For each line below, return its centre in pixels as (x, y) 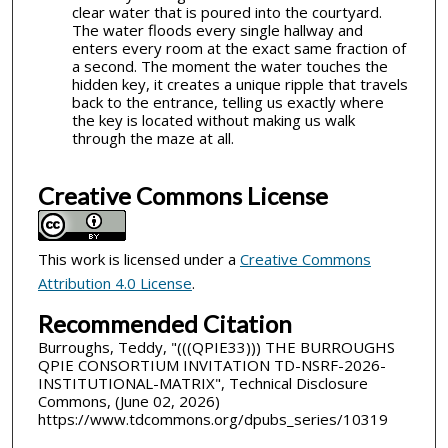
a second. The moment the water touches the (229, 65)
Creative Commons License (182, 196)
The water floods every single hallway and (217, 29)
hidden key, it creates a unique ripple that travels (239, 83)
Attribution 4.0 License (114, 283)
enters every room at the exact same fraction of (238, 47)
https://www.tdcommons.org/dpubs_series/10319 (212, 418)
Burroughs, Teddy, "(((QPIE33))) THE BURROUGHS (216, 346)
